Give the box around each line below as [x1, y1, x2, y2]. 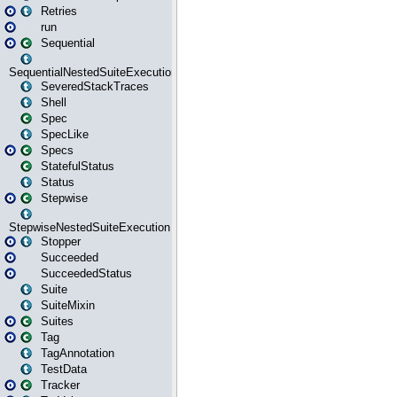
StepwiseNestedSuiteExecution [9, 221, 170, 234]
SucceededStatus [41, 267, 132, 280]
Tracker [41, 378, 80, 392]
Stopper [41, 235, 81, 248]
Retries [41, 4, 77, 18]
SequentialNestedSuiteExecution [9, 66, 177, 79]
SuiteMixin [41, 299, 95, 312]
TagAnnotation [41, 346, 114, 360]
